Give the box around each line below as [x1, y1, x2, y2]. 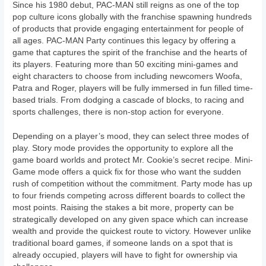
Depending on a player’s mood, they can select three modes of [12, 132, 249, 141]
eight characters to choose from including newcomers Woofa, [12, 71, 243, 81]
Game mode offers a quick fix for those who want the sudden [12, 167, 242, 177]
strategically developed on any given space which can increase [12, 215, 249, 224]
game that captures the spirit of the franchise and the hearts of [12, 47, 248, 57]
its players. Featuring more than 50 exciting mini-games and [12, 59, 239, 69]
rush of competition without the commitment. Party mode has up [12, 179, 253, 189]
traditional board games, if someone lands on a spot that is [12, 239, 233, 248]
